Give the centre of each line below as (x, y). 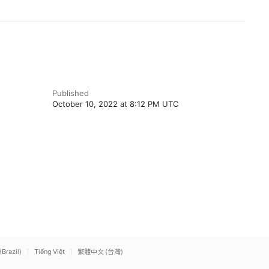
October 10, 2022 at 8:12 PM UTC (115, 104)
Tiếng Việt (50, 252)
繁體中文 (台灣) (100, 252)
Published (70, 93)
